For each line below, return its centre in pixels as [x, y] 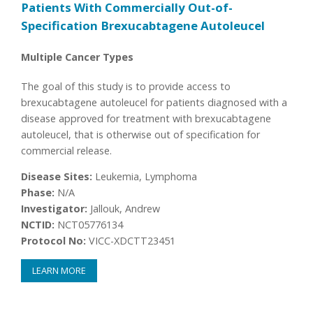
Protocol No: [54, 241]
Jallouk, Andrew [124, 209]
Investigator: [54, 209]
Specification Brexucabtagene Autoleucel [143, 26]
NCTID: [38, 225]
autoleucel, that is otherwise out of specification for [141, 134]
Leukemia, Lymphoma [145, 177]
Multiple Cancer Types [78, 57]
